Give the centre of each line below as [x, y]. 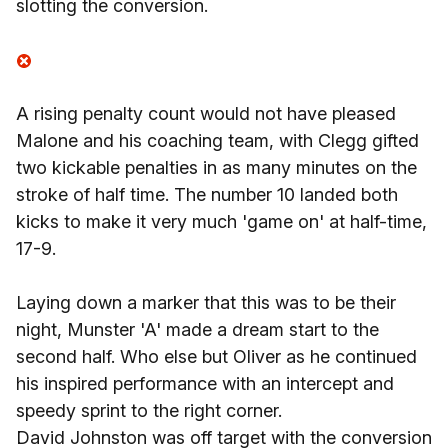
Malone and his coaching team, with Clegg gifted [217, 140]
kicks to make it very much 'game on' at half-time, [221, 221]
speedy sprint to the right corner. [149, 410]
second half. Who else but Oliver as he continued [216, 356]
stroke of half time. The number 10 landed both [207, 194]
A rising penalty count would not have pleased [206, 113]
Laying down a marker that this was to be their [206, 302]
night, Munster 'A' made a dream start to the [197, 329]
